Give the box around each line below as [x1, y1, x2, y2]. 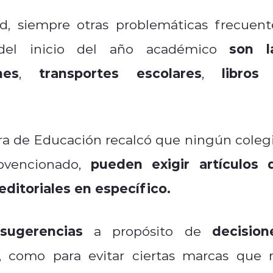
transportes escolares [39, 63, 202, 82]
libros [222, 63, 259, 82]
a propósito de [82, 222, 201, 239]
